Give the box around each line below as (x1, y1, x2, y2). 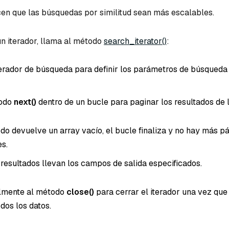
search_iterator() (104, 35, 167, 47)
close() (66, 186, 94, 197)
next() (14, 97, 36, 108)
